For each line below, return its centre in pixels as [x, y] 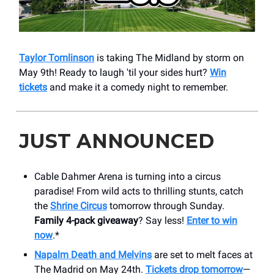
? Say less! [162, 220]
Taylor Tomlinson [57, 57]
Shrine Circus [79, 206]
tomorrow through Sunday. [166, 206]
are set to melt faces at [202, 254]
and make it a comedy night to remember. [138, 87]
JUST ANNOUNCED [117, 141]
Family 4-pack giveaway [86, 220]
